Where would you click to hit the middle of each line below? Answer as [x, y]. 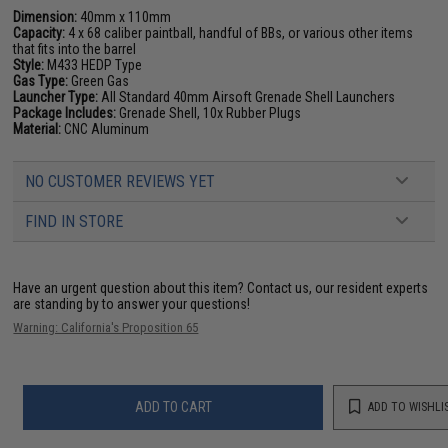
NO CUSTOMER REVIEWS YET [120, 181]
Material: [37, 128]
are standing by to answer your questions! [132, 303]
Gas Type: [41, 80]
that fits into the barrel [75, 48]
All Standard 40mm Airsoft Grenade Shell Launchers [247, 96]
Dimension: [45, 16]
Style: [29, 64]
